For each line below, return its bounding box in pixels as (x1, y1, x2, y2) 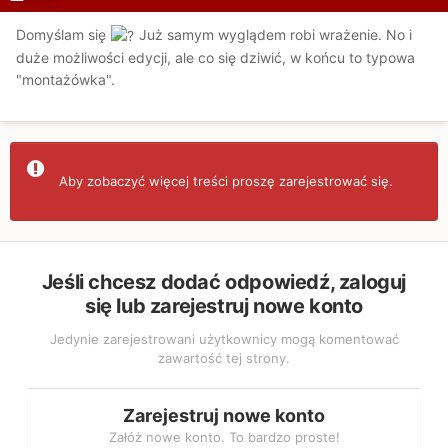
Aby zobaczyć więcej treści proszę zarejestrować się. (59, 173, 393, 190)
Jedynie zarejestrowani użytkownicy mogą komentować (49, 331, 399, 348)
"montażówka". (16, 71, 115, 89)
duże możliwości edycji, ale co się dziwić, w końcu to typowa (16, 49, 415, 67)
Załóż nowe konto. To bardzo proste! (108, 429, 340, 446)
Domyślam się (16, 25, 110, 43)
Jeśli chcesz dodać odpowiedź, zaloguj (41, 270, 407, 295)
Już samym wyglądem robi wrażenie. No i (135, 25, 413, 43)
